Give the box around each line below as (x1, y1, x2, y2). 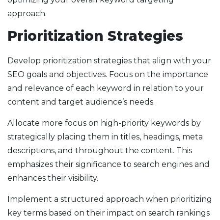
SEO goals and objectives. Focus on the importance (7, 70, 208, 80)
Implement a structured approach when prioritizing (7, 194, 212, 204)
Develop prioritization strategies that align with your (7, 56, 211, 66)
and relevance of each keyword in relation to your (7, 83, 204, 93)
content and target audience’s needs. (7, 97, 155, 107)
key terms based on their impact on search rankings (7, 208, 210, 218)
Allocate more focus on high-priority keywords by (7, 118, 201, 128)
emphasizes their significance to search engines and (7, 160, 210, 169)
